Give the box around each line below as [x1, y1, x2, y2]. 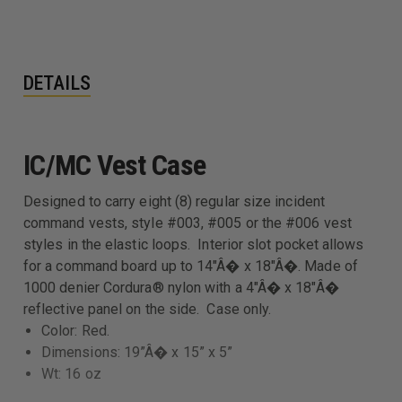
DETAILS [23, 71, 91, 94]
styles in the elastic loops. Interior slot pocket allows [23, 235, 364, 253]
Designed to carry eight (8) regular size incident [23, 192, 325, 210]
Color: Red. [41, 321, 109, 339]
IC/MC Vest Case [23, 147, 206, 182]
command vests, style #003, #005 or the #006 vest [23, 214, 352, 232]
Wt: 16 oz [41, 364, 101, 382]
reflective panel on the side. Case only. [23, 300, 272, 318]
